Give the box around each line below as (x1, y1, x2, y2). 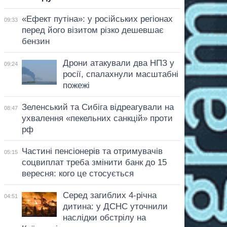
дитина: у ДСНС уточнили (62, 201, 168, 211)
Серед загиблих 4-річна (62, 190, 157, 200)
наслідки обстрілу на (62, 212, 146, 222)
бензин (21, 36, 50, 46)
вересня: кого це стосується (21, 168, 134, 178)
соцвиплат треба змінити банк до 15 (21, 157, 167, 167)
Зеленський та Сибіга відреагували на (21, 102, 174, 112)
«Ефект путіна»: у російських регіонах (21, 14, 173, 24)
